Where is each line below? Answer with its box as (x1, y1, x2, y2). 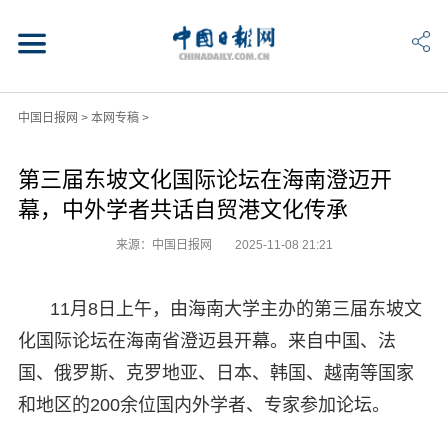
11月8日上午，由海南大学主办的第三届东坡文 (49, 298, 422, 319)
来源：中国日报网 (115, 237, 215, 252)
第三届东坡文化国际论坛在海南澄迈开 (17, 166, 392, 192)
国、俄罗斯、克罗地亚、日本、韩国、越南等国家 (17, 362, 414, 383)
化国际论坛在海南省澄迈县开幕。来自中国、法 (17, 330, 396, 351)
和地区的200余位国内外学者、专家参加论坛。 (17, 394, 390, 415)
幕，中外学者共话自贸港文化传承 (17, 196, 348, 222)
